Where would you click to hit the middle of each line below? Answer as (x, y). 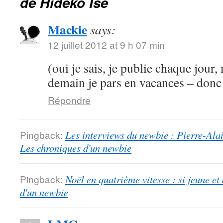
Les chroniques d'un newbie (76, 148)
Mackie (67, 29)
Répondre (69, 100)
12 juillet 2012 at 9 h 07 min (106, 44)
